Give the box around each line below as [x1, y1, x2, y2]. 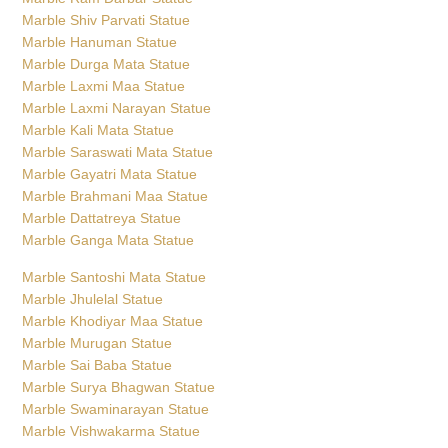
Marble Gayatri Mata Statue [22, 160, 198, 177]
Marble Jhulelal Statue [22, 285, 164, 302]
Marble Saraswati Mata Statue [22, 138, 214, 155]
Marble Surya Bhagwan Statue [22, 373, 216, 390]
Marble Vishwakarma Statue [22, 417, 201, 434]
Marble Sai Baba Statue [22, 351, 173, 368]
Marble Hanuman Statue [22, 28, 178, 45]
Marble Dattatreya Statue [22, 204, 182, 221]
